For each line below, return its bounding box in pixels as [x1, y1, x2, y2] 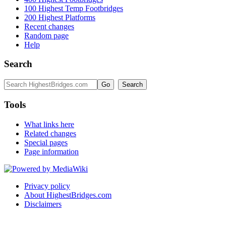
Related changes [24, 129, 76, 138]
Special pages [24, 138, 68, 147]
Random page [24, 31, 69, 40]
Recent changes [24, 22, 74, 31]
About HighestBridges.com [24, 190, 111, 199]
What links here [24, 120, 74, 129]
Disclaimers [24, 199, 62, 208]
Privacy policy [24, 181, 70, 190]
